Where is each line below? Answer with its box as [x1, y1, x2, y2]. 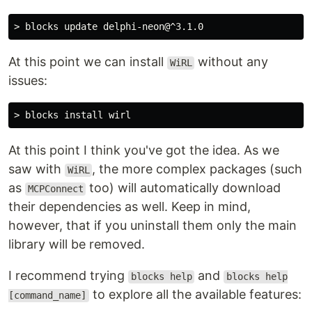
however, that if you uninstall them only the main [8, 218, 297, 233]
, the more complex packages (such [92, 162, 303, 177]
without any [194, 54, 269, 70]
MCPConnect [27, 183, 84, 195]
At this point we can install [8, 54, 167, 70]
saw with [8, 162, 65, 177]
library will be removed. [8, 237, 145, 252]
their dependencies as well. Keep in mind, [8, 199, 251, 214]
